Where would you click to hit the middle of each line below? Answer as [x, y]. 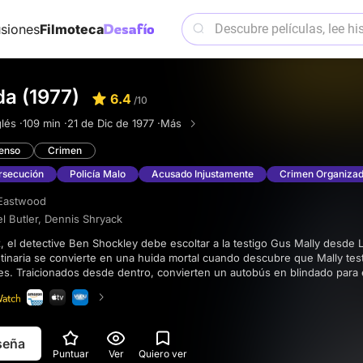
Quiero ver [163, 353]
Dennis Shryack [83, 218]
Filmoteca [71, 29]
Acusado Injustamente [203, 174]
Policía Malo [98, 174]
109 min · [45, 123]
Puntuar [70, 353]
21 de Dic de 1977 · [114, 123]
